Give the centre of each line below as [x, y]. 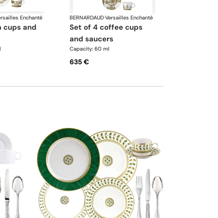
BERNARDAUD [87, 18]
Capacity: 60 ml [90, 49]
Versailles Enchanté [129, 18]
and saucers [92, 39]
